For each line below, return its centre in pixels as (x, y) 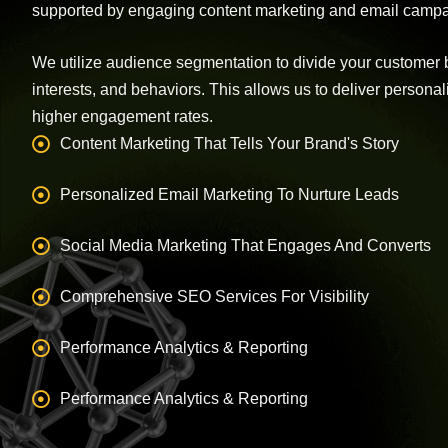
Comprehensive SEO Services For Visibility (214, 297)
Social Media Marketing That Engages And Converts (245, 246)
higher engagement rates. (122, 117)
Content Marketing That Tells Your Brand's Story (229, 144)
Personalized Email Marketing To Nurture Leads (229, 195)
